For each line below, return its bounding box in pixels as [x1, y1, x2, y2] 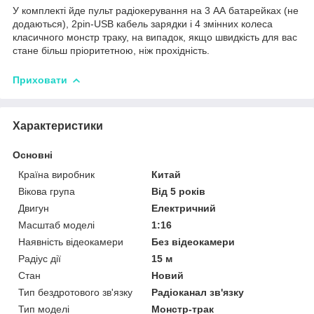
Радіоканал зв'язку [151, 286, 245, 298]
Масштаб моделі [18, 219, 95, 231]
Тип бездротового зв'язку [18, 286, 132, 298]
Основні [13, 149, 53, 161]
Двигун [18, 202, 49, 214]
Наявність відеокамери [18, 235, 123, 247]
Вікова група [18, 185, 75, 197]
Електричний [151, 202, 217, 214]
